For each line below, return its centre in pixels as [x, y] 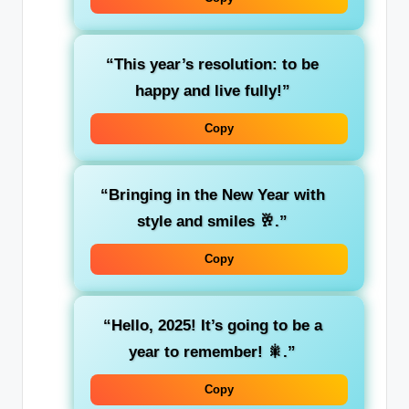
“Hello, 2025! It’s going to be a [212, 326]
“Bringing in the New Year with [212, 195]
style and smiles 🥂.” [212, 222]
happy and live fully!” [212, 91]
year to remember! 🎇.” [212, 352]
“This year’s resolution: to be [212, 65]
